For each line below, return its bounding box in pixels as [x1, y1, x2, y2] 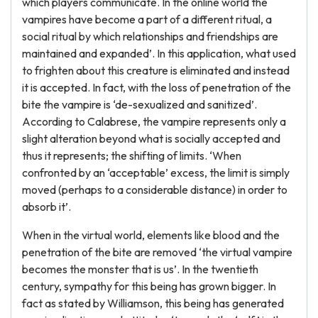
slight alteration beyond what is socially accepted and [22, 131, 280, 146]
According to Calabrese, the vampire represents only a [22, 114, 286, 128]
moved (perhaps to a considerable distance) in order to [22, 182, 287, 197]
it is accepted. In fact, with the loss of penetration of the [22, 80, 291, 94]
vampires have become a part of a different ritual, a [22, 12, 272, 26]
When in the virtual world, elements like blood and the [22, 228, 280, 242]
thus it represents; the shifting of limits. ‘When [22, 148, 241, 163]
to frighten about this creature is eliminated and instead [22, 63, 290, 77]
